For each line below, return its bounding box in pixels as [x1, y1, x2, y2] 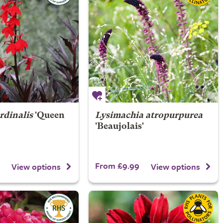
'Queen [32, 111, 65, 120]
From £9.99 [95, 159, 139, 172]
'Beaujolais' [95, 122, 144, 131]
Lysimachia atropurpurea [95, 111, 203, 120]
